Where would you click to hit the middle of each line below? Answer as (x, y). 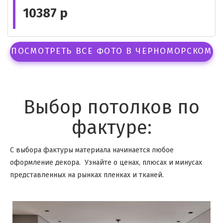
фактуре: (111, 128)
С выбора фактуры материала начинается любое (92, 150)
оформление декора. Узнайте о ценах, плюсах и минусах (106, 163)
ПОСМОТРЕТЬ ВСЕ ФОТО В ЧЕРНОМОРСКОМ (111, 51)
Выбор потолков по (111, 108)
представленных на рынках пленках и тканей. (87, 175)
